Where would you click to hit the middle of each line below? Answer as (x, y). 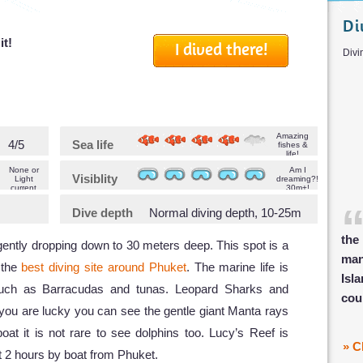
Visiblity (95, 178)
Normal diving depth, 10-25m (225, 212)
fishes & (293, 144)
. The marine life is (237, 267)
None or (23, 169)
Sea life (93, 144)
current (23, 187)
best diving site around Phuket (104, 267)
